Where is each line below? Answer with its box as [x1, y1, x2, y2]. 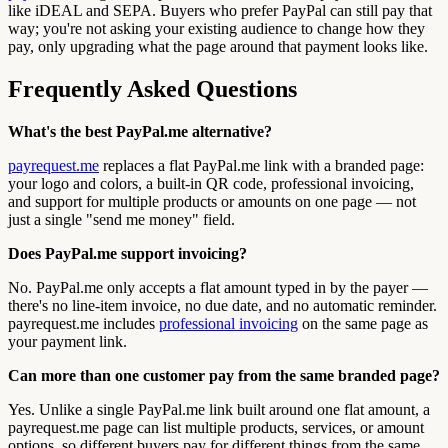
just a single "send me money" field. [8, 210, 235, 228]
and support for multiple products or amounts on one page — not [8, 192, 416, 210]
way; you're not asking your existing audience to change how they [8, 20, 425, 38]
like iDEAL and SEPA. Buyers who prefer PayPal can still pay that [8, 2, 432, 20]
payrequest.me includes [8, 314, 159, 332]
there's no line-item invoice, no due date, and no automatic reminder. [8, 296, 437, 314]
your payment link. [8, 332, 127, 350]
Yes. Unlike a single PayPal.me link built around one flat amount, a [8, 400, 430, 418]
